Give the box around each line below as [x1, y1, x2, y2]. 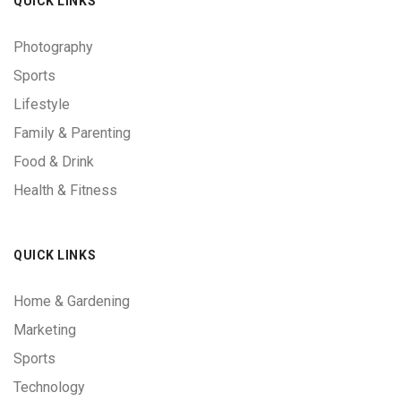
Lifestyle [13, 96, 70, 114]
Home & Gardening [13, 293, 130, 311]
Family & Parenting [13, 124, 131, 142]
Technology [13, 379, 85, 397]
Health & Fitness [13, 182, 117, 200]
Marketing [13, 321, 76, 339]
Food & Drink [13, 153, 94, 171]
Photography [13, 38, 93, 56]
